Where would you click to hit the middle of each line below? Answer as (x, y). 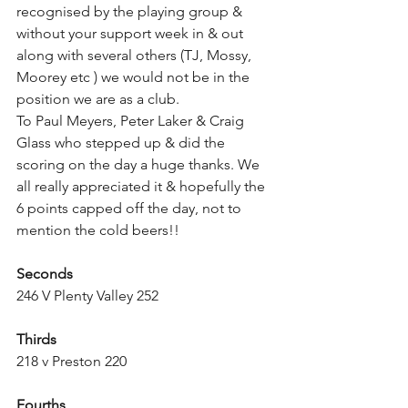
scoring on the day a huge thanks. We (140, 164)
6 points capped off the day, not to (131, 208)
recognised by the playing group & (131, 11)
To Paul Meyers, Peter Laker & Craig (132, 120)
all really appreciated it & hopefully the (143, 186)
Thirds (38, 339)
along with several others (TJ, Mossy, (136, 55)
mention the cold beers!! (100, 229)
